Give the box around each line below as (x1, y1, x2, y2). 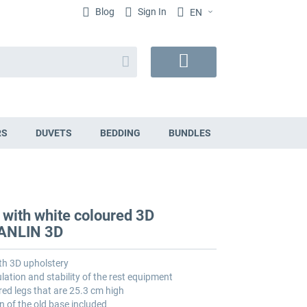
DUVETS (35, 127, 72, 139)
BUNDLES (168, 127, 211, 139)
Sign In (136, 6, 167, 17)
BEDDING (99, 127, 140, 139)
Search (121, 51, 150, 62)
